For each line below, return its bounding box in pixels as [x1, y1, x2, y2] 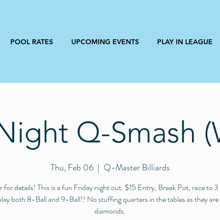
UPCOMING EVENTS [71, 37, 139, 46]
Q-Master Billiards [103, 161, 170, 174]
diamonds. [94, 205, 126, 217]
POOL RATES [10, 37, 53, 46]
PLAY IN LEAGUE [157, 37, 213, 46]
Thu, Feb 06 [50, 161, 94, 174]
